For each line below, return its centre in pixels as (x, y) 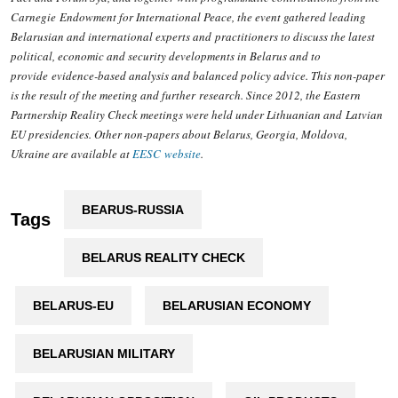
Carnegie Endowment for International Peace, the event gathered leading (188, 17)
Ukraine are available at (71, 154)
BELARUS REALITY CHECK (163, 258)
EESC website (166, 154)
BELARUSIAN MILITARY (103, 354)
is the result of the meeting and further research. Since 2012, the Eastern (185, 96)
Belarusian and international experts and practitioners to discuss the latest (192, 37)
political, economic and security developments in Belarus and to (165, 56)
